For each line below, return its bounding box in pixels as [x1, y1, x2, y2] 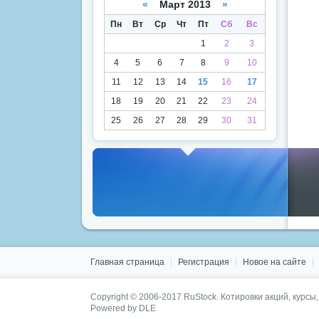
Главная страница [90, 257, 164, 267]
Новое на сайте [243, 257, 306, 267]
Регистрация [178, 257, 229, 267]
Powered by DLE [90, 303, 156, 313]
